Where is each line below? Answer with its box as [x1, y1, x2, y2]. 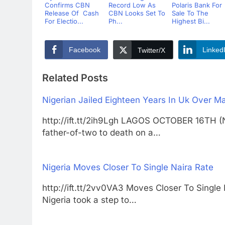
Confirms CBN [45, 1, 90, 10]
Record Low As [108, 1, 156, 10]
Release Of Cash [45, 9, 99, 18]
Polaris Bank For [172, 1, 222, 10]
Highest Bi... [172, 17, 210, 26]
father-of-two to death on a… [42, 127, 161, 138]
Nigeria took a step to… [42, 195, 137, 205]
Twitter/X [138, 46, 165, 55]
